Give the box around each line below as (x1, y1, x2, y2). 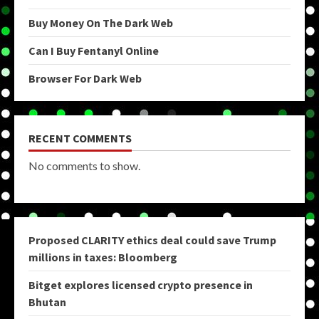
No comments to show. (28, 159, 140, 173)
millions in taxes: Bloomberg (28, 250, 177, 265)
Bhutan (28, 295, 66, 310)
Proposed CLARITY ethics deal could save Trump (28, 233, 276, 248)
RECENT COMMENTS (28, 131, 132, 146)
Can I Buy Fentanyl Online (28, 43, 159, 58)
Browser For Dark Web (28, 71, 142, 86)
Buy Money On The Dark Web (28, 16, 173, 31)
